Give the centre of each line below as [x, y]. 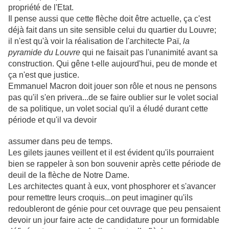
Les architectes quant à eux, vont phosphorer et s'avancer [112, 187]
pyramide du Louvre [44, 53]
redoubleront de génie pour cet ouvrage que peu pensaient [114, 209]
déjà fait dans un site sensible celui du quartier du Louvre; [112, 30]
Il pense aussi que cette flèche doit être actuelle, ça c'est [109, 19]
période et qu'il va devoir [52, 120]
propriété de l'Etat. [41, 8]
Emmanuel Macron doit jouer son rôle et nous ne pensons [112, 86]
